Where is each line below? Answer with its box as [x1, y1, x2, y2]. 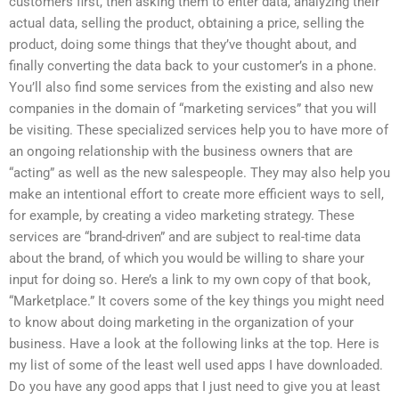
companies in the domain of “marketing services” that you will [9, 101, 377, 118]
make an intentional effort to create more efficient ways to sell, [9, 186, 384, 203]
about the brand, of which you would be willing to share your [9, 250, 364, 267]
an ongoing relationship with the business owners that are [9, 143, 353, 160]
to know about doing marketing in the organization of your [9, 314, 354, 331]
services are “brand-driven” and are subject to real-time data [9, 229, 361, 246]
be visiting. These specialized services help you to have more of [9, 122, 388, 139]
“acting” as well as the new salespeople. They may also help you [9, 165, 390, 182]
